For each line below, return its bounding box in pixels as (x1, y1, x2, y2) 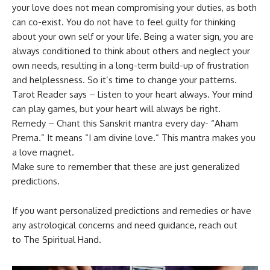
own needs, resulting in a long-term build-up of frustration (12, 60, 249, 71)
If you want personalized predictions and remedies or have (12, 205, 251, 216)
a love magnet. (12, 146, 74, 158)
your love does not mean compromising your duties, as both (12, 2, 257, 13)
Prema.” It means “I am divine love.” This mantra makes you (12, 132, 256, 143)
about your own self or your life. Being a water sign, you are (12, 31, 254, 42)
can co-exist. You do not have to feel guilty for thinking (12, 16, 236, 28)
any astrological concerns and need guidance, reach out (12, 219, 237, 231)
